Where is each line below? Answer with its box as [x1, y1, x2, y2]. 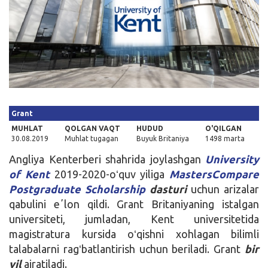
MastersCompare [169, 167, 259, 180]
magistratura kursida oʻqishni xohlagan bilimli [9, 227, 259, 240]
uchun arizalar [187, 182, 259, 195]
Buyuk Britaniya [136, 134, 189, 142]
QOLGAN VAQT [65, 124, 120, 132]
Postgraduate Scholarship [9, 182, 145, 195]
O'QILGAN [205, 124, 242, 132]
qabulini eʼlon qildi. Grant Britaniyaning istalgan [9, 197, 259, 210]
